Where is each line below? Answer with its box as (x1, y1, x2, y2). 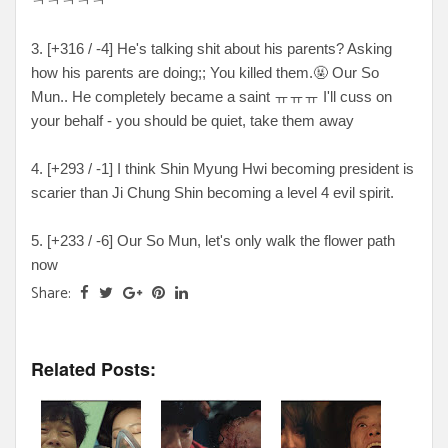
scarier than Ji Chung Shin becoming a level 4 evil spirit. (31, 183, 394, 201)
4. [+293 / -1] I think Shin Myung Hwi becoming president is (31, 159, 414, 177)
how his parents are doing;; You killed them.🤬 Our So (31, 63, 379, 81)
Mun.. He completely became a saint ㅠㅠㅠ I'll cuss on (31, 87, 392, 105)
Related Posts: (31, 355, 156, 382)
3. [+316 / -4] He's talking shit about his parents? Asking (31, 39, 392, 57)
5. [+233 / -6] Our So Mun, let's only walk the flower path (31, 231, 395, 249)
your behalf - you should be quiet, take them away (31, 111, 358, 129)
